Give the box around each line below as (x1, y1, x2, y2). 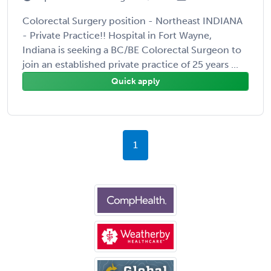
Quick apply (111, 76, 160, 87)
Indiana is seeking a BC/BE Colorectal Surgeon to (22, 44, 241, 56)
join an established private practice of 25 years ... (22, 58, 238, 70)
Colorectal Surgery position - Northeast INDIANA (22, 15, 243, 27)
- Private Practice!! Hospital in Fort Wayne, (22, 29, 212, 41)
